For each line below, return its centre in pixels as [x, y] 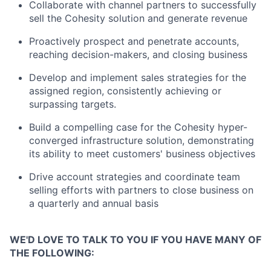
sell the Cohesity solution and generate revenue [138, 18]
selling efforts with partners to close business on [141, 190]
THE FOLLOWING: [52, 253]
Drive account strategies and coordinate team [135, 176]
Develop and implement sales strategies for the [138, 77]
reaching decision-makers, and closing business [138, 54]
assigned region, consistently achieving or [125, 90]
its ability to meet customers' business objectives [142, 153]
